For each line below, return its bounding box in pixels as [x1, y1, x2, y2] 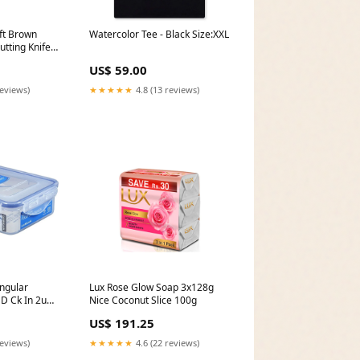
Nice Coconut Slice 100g [88, 292, 197, 307]
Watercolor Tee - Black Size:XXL [88, 27, 229, 41]
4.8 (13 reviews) [133, 83, 199, 96]
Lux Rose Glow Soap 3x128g [88, 280, 214, 294]
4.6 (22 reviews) [133, 336, 199, 349]
